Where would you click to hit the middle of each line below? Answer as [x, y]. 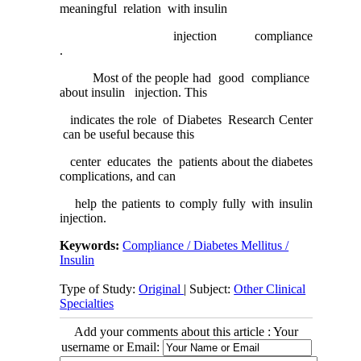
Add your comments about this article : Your [186, 332]
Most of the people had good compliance [186, 78]
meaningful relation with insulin [144, 9]
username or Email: [112, 347]
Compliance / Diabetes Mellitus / [206, 246]
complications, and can [118, 176]
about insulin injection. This [134, 93]
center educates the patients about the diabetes [186, 162]
